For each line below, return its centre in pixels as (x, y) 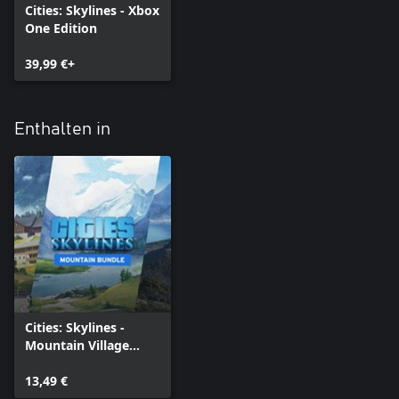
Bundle (46, 362)
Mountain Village (77, 345)
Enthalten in (62, 129)
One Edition (61, 28)
